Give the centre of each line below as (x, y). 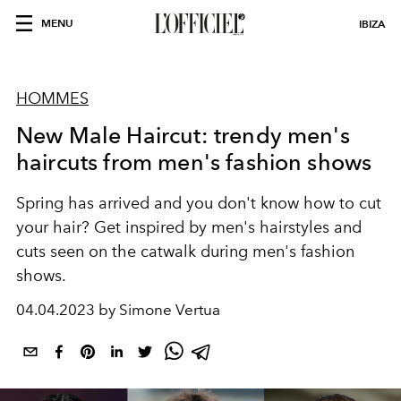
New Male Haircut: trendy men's (183, 135)
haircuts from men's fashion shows (194, 162)
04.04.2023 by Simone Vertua (118, 310)
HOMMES (52, 98)
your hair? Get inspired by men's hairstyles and (189, 227)
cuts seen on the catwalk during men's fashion (185, 252)
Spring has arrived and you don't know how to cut (199, 203)
